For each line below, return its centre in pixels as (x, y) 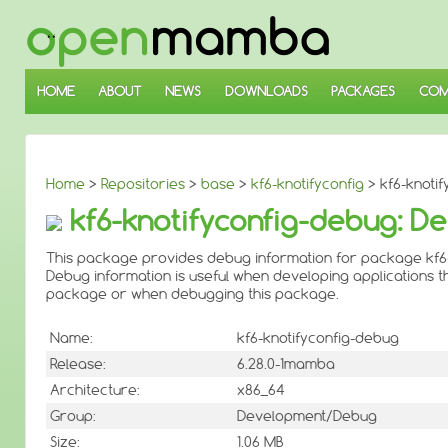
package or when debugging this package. (192, 294)
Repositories (143, 184)
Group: (73, 416)
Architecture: (95, 390)
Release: (78, 364)
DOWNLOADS (266, 91)
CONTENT (51, 73)
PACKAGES (363, 91)
